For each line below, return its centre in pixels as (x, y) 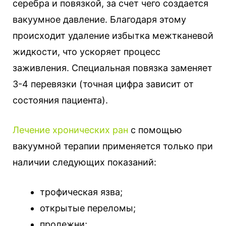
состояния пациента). (60, 100)
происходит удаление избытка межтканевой (113, 36)
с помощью (155, 130)
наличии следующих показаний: (84, 162)
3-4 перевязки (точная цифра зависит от (103, 84)
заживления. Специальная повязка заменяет (112, 68)
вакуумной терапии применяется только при (113, 146)
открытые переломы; (88, 208)
